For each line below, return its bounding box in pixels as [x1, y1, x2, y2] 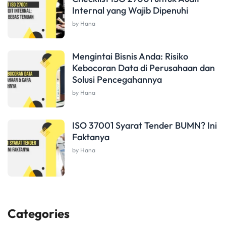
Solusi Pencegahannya [72, 74, 162, 86]
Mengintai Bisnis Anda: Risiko [72, 50, 188, 63]
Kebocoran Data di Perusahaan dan [72, 62, 215, 74]
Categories [8, 206, 70, 221]
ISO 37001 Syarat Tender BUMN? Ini [72, 120, 217, 132]
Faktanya [72, 131, 109, 143]
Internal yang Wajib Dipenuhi [72, 5, 188, 17]
